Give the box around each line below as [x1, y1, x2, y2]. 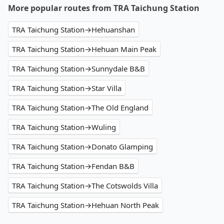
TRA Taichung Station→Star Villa [12, 83, 121, 93]
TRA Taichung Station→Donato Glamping [12, 141, 153, 152]
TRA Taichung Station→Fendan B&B [12, 161, 134, 171]
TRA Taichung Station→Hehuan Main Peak [12, 44, 156, 54]
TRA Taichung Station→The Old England [12, 102, 148, 113]
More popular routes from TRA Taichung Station [8, 2, 199, 14]
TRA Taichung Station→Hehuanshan [12, 24, 135, 35]
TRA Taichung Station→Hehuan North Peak [12, 200, 159, 210]
